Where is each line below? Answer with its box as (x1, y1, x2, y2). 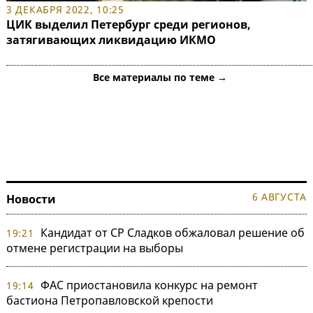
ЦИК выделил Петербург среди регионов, (6, 16, 251, 32)
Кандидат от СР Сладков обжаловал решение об (40, 224, 305, 240)
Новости (6, 191, 56, 207)
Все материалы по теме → (93, 70, 227, 84)
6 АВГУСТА (252, 189, 307, 203)
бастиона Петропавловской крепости (6, 292, 213, 308)
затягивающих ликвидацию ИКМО (6, 31, 216, 48)
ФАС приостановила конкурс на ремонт (40, 277, 258, 293)
